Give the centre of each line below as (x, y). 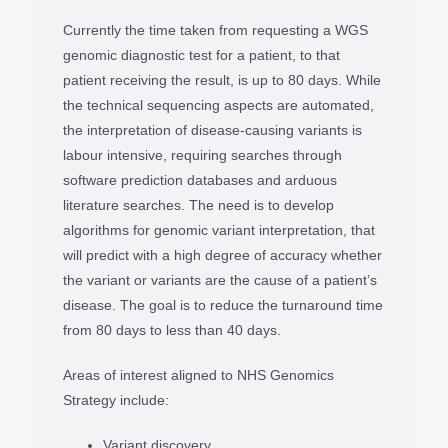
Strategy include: (115, 399)
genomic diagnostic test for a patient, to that (201, 54)
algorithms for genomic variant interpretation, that (218, 229)
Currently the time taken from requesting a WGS (215, 29)
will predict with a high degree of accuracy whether (222, 254)
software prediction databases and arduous (199, 179)
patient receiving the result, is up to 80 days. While (221, 79)
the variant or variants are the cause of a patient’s (219, 279)
